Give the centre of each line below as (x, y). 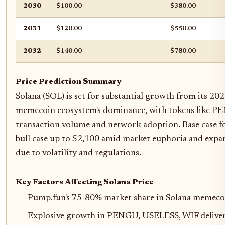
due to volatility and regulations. (78, 153)
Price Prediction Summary (68, 82)
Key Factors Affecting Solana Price (85, 182)
